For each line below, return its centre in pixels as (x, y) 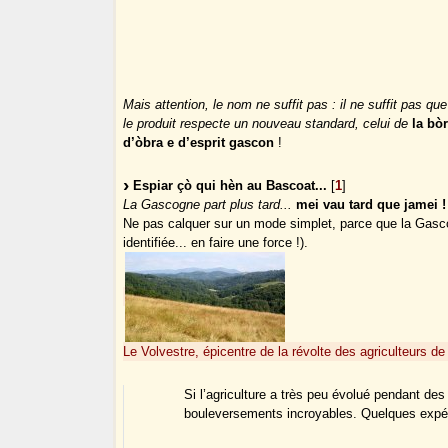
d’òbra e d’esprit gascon (199, 143)
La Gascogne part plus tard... (210, 205)
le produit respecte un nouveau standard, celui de (266, 124)
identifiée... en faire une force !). (216, 243)
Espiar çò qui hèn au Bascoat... (230, 186)
